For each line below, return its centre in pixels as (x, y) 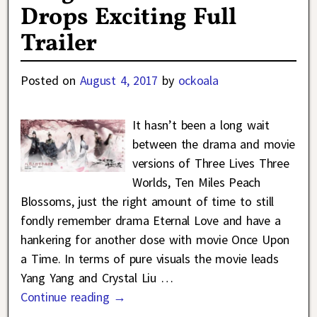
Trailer (59, 45)
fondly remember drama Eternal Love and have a (151, 221)
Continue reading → (74, 297)
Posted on (50, 81)
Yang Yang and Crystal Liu (91, 278)
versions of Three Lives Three (211, 163)
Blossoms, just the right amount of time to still (147, 202)
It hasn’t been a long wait (201, 125)
